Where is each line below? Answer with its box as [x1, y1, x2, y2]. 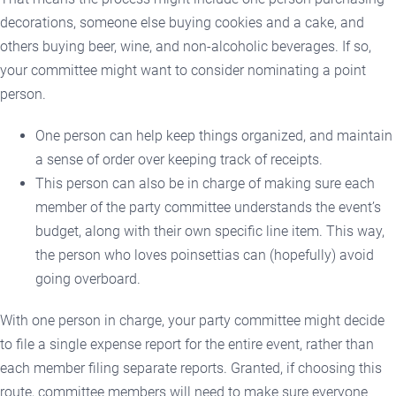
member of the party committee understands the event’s [35, 198, 381, 216]
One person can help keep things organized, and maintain [35, 126, 392, 144]
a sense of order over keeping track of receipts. [35, 150, 323, 168]
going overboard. [35, 270, 141, 287]
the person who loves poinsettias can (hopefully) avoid [35, 246, 374, 263]
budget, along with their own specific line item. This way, [35, 222, 385, 240]
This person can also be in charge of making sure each [35, 174, 375, 192]
